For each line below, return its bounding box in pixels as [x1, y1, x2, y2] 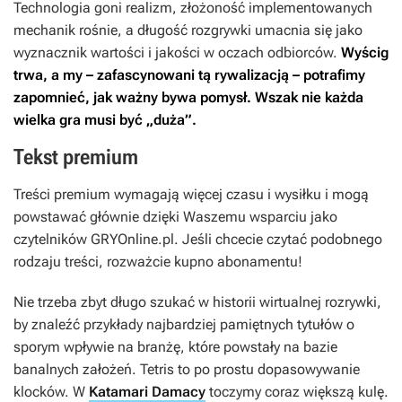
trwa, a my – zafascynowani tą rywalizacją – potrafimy [13, 66, 365, 84]
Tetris [140, 361, 174, 379]
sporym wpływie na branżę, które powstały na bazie [13, 338, 337, 356]
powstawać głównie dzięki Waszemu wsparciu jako [13, 208, 337, 226]
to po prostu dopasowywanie [174, 361, 360, 379]
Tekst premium [13, 144, 138, 170]
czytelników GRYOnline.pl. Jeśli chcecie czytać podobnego [13, 231, 382, 249]
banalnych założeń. [13, 361, 140, 379]
